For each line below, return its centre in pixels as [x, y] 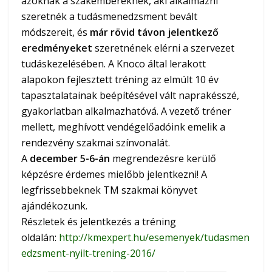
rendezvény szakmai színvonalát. [96, 143]
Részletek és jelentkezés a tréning [99, 222]
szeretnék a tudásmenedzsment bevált [109, 17]
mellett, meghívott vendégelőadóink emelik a [123, 127]
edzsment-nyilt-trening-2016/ [88, 253]
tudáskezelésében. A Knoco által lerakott [114, 64]
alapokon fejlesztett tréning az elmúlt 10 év [120, 80]
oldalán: [40, 238]
